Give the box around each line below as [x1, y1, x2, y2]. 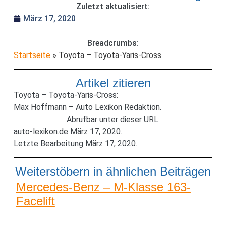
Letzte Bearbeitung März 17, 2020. [13, 138, 137, 148]
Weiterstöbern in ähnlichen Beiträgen [15, 164, 211, 178]
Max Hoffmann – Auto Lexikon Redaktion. [13, 102, 161, 112]
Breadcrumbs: [87, 38, 139, 48]
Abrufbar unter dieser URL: [66, 114, 160, 124]
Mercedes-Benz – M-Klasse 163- [16, 180, 191, 194]
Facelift [16, 194, 55, 208]
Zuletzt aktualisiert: [76, 1, 150, 11]
